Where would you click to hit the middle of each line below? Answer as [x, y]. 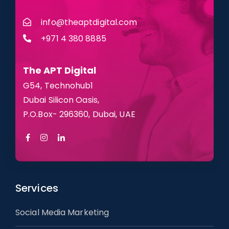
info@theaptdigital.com [89, 22]
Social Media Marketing [62, 212]
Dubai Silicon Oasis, [61, 100]
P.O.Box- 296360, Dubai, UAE [79, 114]
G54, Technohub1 [58, 85]
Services [37, 188]
